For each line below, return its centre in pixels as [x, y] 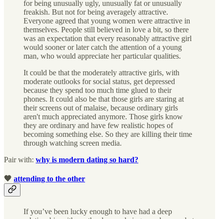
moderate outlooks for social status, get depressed [99, 82]
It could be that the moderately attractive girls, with [101, 73]
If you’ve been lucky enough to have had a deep [98, 211]
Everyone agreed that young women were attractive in [107, 21]
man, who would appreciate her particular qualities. [102, 56]
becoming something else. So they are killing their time [108, 134]
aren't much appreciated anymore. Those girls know [103, 117]
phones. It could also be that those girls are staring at [104, 99]
